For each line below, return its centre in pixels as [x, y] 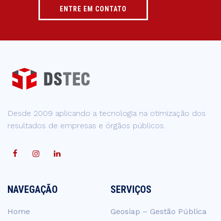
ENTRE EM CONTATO [93, 9]
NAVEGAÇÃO [33, 189]
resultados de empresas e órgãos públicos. [86, 125]
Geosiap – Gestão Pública [159, 211]
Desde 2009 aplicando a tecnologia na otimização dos [107, 113]
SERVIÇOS [131, 189]
